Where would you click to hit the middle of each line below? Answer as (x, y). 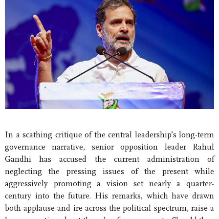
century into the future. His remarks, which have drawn (109, 196)
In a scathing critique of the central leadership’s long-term (109, 135)
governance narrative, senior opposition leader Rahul (109, 147)
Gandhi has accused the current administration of (109, 159)
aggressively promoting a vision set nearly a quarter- (109, 184)
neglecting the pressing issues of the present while (109, 172)
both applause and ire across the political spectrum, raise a (109, 208)
